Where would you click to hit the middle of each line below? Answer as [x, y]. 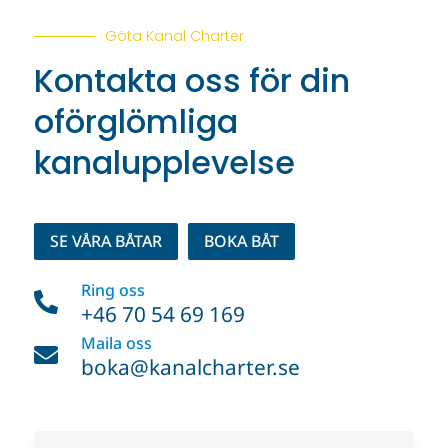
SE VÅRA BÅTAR [105, 240]
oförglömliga [135, 121]
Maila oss [116, 342]
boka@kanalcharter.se [190, 366]
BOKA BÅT [241, 240]
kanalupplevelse [164, 162]
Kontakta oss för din [191, 80]
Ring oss [112, 289]
